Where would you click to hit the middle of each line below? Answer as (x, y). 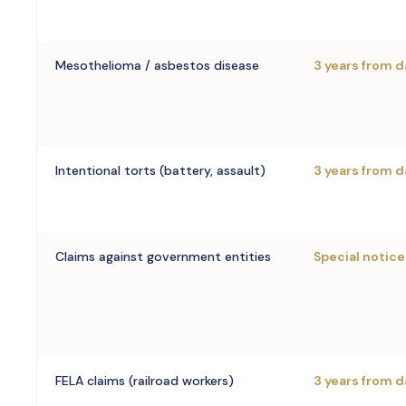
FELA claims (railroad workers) (145, 381)
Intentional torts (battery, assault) (160, 170)
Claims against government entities (163, 256)
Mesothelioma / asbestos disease (157, 65)
